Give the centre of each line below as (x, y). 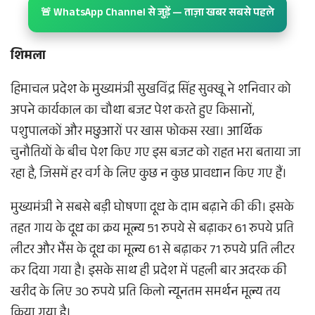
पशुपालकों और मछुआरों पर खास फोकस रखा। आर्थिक (136, 133)
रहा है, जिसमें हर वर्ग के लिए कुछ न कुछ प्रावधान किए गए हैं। (149, 175)
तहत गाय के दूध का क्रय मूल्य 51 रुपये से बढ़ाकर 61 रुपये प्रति (152, 230)
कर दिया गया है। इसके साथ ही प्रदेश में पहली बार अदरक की (149, 272)
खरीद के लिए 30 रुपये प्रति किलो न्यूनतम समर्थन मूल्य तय (146, 294)
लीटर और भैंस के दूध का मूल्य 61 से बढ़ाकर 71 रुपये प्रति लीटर (153, 251)
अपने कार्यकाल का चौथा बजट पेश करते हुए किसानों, (133, 112)
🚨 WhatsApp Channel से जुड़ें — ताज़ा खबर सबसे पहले (157, 14)
